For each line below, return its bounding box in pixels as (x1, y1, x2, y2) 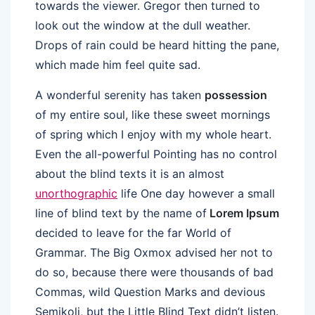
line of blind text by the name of (35, 206, 207, 221)
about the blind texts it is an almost (35, 167, 224, 181)
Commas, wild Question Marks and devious (35, 285, 265, 300)
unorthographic (35, 186, 117, 201)
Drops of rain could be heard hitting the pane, (35, 38, 279, 53)
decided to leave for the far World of (35, 226, 231, 240)
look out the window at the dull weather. (35, 18, 250, 33)
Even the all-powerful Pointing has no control (35, 147, 277, 162)
